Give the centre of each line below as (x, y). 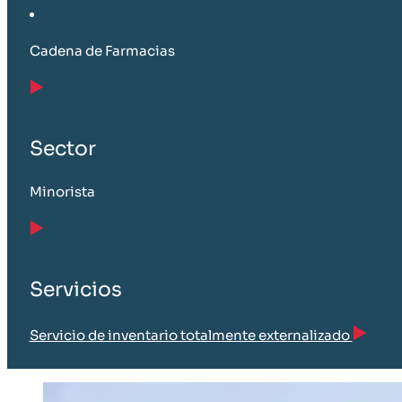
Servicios (75, 290)
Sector (62, 149)
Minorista (62, 192)
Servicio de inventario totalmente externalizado (191, 336)
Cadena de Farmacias (102, 50)
